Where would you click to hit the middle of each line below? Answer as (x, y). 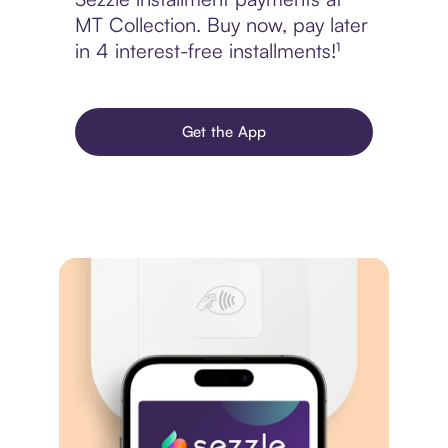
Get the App (224, 132)
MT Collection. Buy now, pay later (221, 25)
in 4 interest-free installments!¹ (207, 51)
